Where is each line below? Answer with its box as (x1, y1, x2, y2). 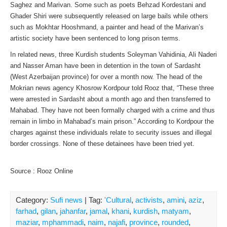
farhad (16, 207, 36, 215)
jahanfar (60, 207, 86, 215)
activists (135, 196, 163, 204)
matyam (162, 207, 189, 215)
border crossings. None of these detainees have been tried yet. (10, 140, 195, 147)
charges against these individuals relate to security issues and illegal (10, 129, 212, 136)
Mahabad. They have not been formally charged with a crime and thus (10, 106, 215, 114)
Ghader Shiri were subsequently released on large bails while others (10, 12, 208, 20)
